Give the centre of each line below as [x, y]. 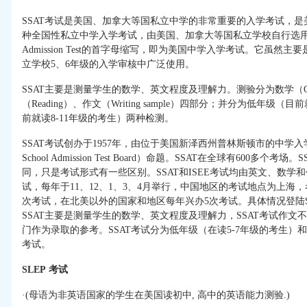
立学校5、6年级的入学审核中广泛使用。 [108, 64]
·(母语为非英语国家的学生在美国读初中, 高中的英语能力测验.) [156, 295]
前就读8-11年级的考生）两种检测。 [98, 119]
